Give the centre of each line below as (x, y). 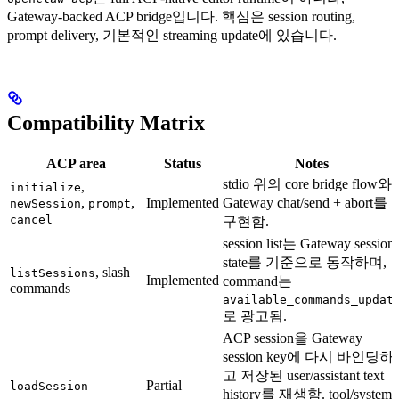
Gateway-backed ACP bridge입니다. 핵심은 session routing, (181, 16)
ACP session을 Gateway (293, 338)
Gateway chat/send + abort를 (305, 202)
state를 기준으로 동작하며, (305, 262)
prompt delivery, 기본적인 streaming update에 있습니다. (172, 35)
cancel (31, 219)
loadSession (49, 386)
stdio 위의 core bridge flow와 (307, 183)
